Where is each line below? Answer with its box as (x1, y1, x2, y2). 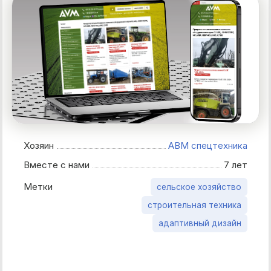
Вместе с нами (30, 158, 90, 171)
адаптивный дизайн (158, 218, 241, 228)
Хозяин (30, 139, 54, 151)
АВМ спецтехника (168, 139, 247, 151)
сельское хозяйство (157, 181, 241, 192)
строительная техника (148, 200, 241, 210)
